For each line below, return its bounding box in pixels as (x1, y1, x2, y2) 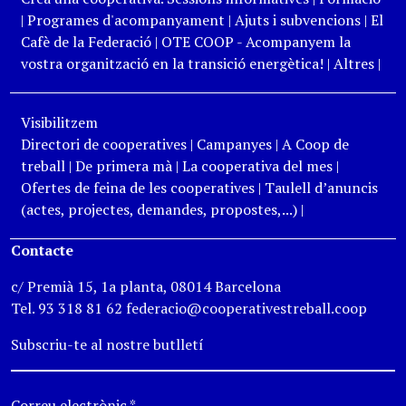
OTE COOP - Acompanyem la (160, 32, 351, 53)
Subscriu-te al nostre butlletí (11, 334, 204, 355)
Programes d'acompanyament (26, 10, 225, 31)
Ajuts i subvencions (234, 10, 361, 31)
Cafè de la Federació (20, 32, 151, 53)
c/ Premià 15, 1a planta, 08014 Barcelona (11, 276, 281, 297)
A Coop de (281, 134, 349, 155)
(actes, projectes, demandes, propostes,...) (20, 199, 297, 220)
